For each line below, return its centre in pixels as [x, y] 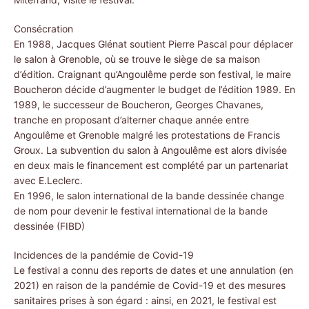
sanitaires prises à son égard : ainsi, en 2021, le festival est [145, 300]
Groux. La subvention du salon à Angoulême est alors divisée [150, 150]
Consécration [43, 29]
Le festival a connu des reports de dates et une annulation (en [153, 270]
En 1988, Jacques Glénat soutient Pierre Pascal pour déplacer [153, 44]
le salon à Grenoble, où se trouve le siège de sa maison [137, 59]
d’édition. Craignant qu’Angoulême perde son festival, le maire [152, 74]
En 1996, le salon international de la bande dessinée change [149, 196]
